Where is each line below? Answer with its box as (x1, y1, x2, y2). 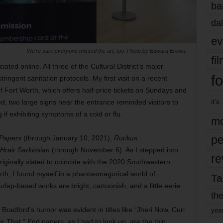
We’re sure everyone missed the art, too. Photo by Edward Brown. (26, 48, 187, 54)
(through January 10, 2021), (21, 134, 114, 142)
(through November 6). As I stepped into (49, 146, 178, 154)
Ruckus (113, 134, 137, 142)
